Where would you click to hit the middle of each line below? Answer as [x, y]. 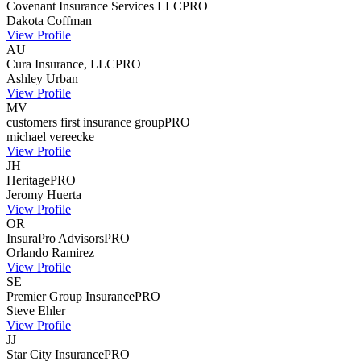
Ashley [25, 78]
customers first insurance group [85, 122]
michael [26, 136]
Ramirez [73, 252]
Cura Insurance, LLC [61, 64]
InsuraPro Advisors [55, 238]
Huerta [64, 194]
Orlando [27, 252]
